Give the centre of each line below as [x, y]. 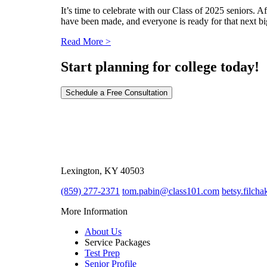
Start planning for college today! [160, 66]
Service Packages [117, 243]
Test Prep [102, 253]
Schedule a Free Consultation [117, 93]
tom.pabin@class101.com [171, 191]
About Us [103, 232]
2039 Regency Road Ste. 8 [111, 160]
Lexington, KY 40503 [103, 171]
